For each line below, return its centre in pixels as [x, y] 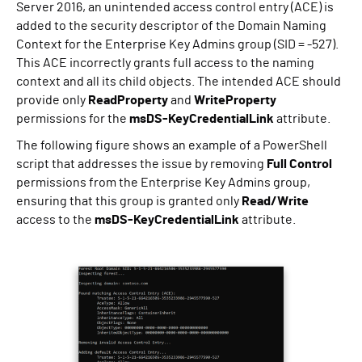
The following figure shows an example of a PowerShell [172, 146]
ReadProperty [129, 101]
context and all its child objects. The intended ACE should [179, 82]
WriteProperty [235, 101]
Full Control [299, 164]
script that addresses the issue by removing [141, 164]
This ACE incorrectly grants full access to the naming [165, 63]
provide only [52, 101]
